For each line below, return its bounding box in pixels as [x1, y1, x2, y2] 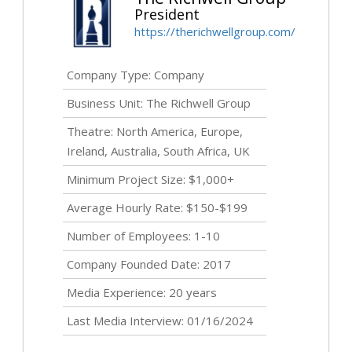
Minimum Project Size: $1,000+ [67, 171, 234, 188]
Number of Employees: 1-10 [67, 228, 220, 244]
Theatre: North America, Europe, [67, 123, 243, 140]
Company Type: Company [67, 67, 204, 83]
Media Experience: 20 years [67, 284, 217, 301]
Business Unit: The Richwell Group [67, 95, 251, 112]
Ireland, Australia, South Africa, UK [67, 143, 250, 159]
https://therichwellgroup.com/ [134, 24, 295, 40]
